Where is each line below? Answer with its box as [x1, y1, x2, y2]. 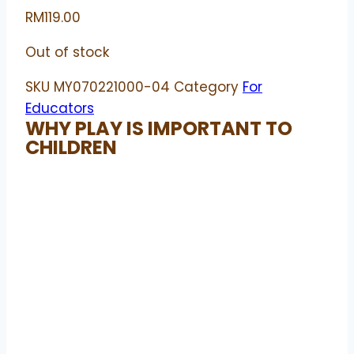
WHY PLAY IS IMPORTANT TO [25, 115, 292, 142]
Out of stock [25, 43, 109, 62]
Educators [25, 99, 94, 119]
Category [174, 77, 239, 97]
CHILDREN [25, 134, 117, 161]
